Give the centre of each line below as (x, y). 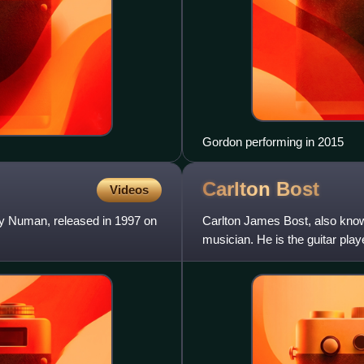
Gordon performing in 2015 (273, 141)
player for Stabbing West (267, 258)
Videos (129, 189)
